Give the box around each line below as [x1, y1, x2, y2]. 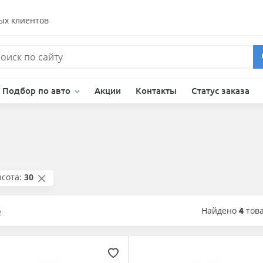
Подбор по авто [2, 85, 73, 97]
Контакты [136, 85, 177, 97]
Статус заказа [191, 85, 250, 97]
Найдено [201, 205, 237, 217]
